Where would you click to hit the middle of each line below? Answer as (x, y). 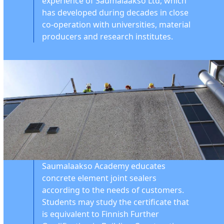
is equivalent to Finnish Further (101, 214)
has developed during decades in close (115, 12)
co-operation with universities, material (116, 24)
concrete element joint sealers (99, 178)
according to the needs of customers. (113, 190)
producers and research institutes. (108, 36)
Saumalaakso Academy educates (104, 166)
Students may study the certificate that (116, 202)
